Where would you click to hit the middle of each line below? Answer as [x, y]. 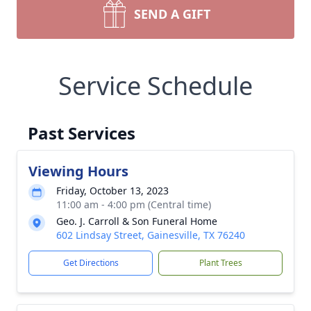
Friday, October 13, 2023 [112, 191]
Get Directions [91, 263]
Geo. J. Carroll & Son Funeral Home [137, 221]
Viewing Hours [78, 171]
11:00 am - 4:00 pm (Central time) [134, 204]
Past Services [82, 133]
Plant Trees [220, 263]
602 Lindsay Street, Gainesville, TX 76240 [151, 235]
